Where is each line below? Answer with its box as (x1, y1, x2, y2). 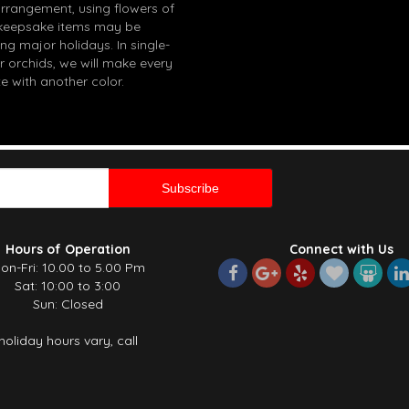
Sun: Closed (32, 296, 103, 312)
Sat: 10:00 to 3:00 (15, 278, 121, 294)
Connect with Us (289, 241, 393, 257)
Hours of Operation (5, 241, 131, 257)
